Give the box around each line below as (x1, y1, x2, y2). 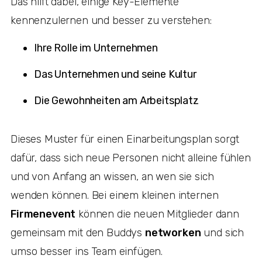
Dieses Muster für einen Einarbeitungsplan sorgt (11, 132, 239, 146)
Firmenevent (11, 207, 76, 220)
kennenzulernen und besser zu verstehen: (11, 13, 215, 27)
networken (144, 226, 201, 239)
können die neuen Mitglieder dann (75, 207, 239, 220)
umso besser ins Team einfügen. (11, 244, 166, 258)
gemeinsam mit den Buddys (11, 226, 145, 239)
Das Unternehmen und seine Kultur (34, 67, 199, 81)
